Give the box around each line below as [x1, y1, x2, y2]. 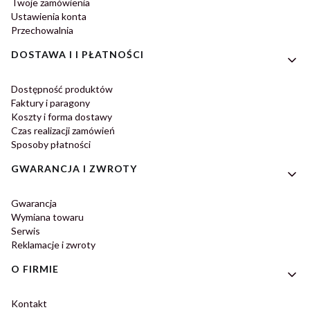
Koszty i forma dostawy [11, 111, 112, 123]
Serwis [11, 225, 40, 237]
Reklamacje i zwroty [11, 239, 95, 251]
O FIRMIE [11, 263, 59, 275]
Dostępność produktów [11, 83, 113, 95]
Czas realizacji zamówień [11, 125, 115, 137]
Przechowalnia [11, 24, 73, 37]
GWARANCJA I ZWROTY [11, 163, 137, 175]
